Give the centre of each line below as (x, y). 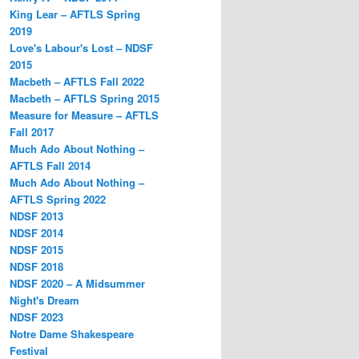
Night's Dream (44, 300)
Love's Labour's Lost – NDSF (81, 47)
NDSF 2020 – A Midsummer (77, 283)
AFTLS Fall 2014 (50, 165)
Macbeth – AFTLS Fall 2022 (77, 81)
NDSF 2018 (36, 266)
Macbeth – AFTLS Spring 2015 (85, 98)
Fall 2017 (32, 131)
